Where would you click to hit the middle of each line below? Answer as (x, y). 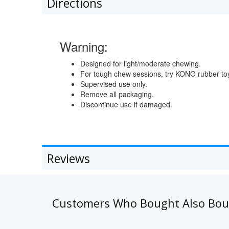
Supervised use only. (114, 84)
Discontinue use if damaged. (126, 104)
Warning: (84, 46)
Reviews (68, 158)
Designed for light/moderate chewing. (141, 63)
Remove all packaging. (117, 94)
